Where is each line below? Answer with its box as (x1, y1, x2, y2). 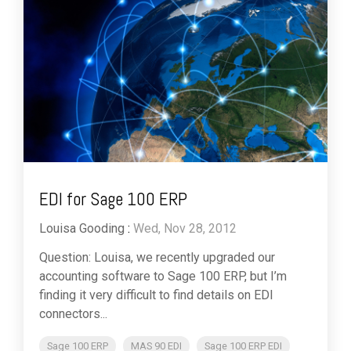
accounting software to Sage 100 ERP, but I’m (39, 269, 287, 284)
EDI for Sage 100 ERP (39, 187, 187, 212)
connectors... (39, 306, 107, 322)
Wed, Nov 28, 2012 (133, 221, 237, 237)
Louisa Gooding (39, 221, 125, 237)
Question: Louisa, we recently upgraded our (39, 250, 275, 266)
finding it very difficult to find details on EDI (39, 288, 273, 303)
